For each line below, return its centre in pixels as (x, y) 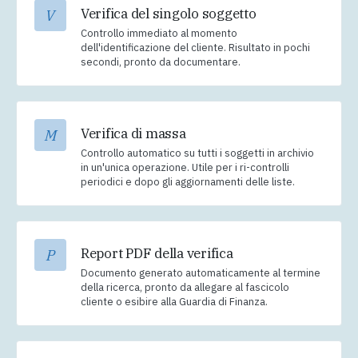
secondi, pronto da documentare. (161, 62)
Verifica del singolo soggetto (169, 14)
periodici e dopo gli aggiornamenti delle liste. (188, 182)
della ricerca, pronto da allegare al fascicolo (185, 288)
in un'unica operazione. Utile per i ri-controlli (185, 168)
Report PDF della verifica (157, 254)
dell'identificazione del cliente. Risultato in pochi (195, 48)
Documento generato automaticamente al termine (201, 273)
